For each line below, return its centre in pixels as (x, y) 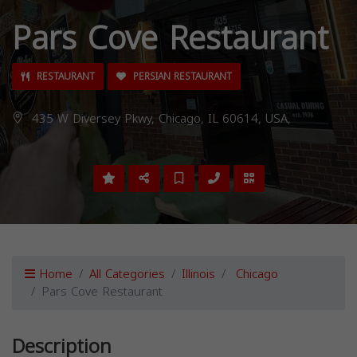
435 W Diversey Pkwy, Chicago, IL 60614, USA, (159, 119)
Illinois (198, 275)
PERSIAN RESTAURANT (181, 77)
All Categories (127, 275)
